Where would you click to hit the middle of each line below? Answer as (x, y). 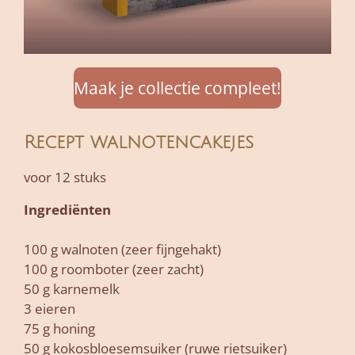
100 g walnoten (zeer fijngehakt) (122, 250)
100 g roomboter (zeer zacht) (114, 269)
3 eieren (50, 309)
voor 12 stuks (65, 177)
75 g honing (59, 329)
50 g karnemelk (72, 289)
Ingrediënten (67, 210)
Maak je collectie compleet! (177, 88)
